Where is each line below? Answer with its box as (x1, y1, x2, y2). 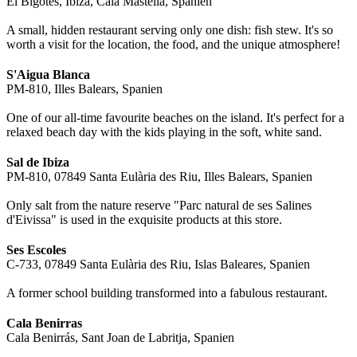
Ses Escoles (6, 242, 66, 257)
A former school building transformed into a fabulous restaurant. (6, 285, 328, 300)
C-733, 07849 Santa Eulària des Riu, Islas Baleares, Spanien (6, 257, 310, 271)
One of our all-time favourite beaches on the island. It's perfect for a (6, 110, 344, 124)
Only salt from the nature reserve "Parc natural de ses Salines (6, 198, 312, 212)
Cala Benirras (6, 316, 82, 330)
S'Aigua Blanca (6, 67, 90, 81)
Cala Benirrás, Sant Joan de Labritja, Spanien (6, 330, 234, 344)
